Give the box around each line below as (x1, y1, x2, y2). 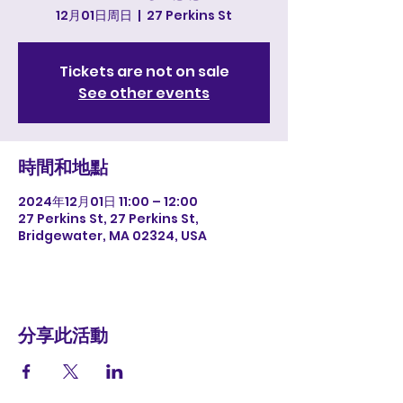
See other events (78, 83, 210, 103)
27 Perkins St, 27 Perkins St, (18, 210, 199, 228)
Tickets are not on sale (58, 61, 229, 82)
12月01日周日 (56, 6, 132, 24)
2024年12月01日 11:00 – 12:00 (18, 193, 198, 210)
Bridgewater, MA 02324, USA (18, 227, 207, 245)
